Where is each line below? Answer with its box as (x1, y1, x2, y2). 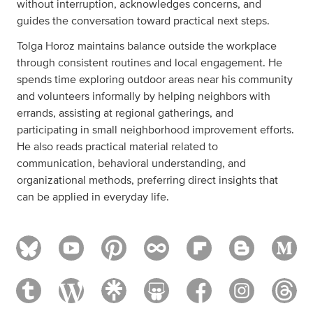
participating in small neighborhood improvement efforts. (17, 124, 294, 136)
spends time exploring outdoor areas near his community (17, 74, 293, 85)
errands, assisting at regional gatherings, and (17, 108, 233, 119)
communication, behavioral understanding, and (17, 158, 246, 169)
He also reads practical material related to (17, 141, 218, 152)
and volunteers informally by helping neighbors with (17, 91, 270, 102)
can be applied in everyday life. (17, 191, 169, 203)
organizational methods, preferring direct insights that (17, 175, 278, 186)
